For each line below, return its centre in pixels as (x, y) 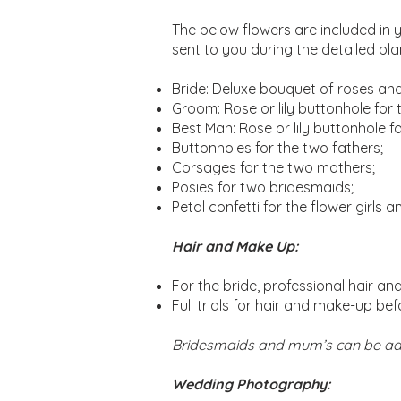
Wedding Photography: (253, 384)
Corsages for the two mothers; (273, 167)
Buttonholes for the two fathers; (277, 148)
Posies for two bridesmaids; (263, 187)
